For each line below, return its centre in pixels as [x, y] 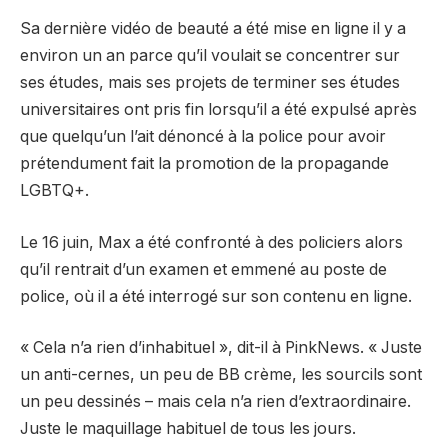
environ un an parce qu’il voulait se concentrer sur [210, 56]
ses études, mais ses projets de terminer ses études [210, 83]
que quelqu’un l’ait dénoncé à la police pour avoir [203, 137]
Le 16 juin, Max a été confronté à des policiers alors [211, 242]
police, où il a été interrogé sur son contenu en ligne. [216, 296]
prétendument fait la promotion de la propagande [204, 164]
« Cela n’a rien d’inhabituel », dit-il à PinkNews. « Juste [221, 348]
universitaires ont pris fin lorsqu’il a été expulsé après [218, 110]
